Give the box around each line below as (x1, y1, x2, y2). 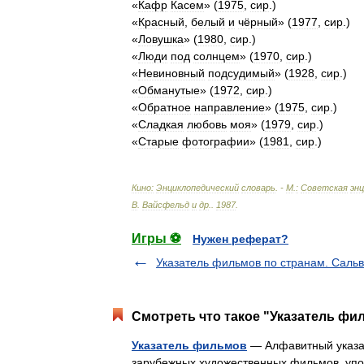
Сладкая (138, 118, 184, 131)
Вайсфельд (142, 200, 189, 210)
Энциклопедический (156, 183, 239, 193)
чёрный (238, 15, 278, 28)
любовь (187, 118, 227, 131)
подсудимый (208, 67, 275, 80)
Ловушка (138, 32, 184, 45)
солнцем (193, 50, 240, 63)
